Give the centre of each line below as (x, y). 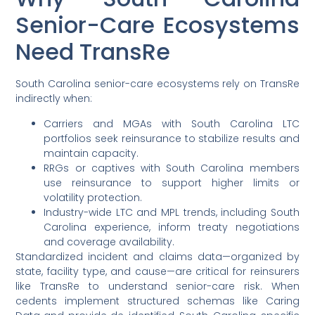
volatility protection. (93, 197)
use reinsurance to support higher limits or (172, 182)
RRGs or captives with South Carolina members (172, 168)
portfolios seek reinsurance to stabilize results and (172, 138)
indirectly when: (54, 99)
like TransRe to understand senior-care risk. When (157, 286)
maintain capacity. (91, 153)
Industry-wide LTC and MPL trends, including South (172, 212)
